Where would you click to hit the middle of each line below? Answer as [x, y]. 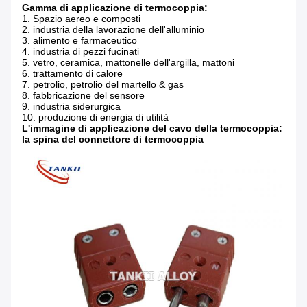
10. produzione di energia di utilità [95, 118]
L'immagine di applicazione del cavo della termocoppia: [152, 128]
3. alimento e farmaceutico [79, 41]
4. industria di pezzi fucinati [81, 52]
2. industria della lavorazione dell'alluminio [113, 30]
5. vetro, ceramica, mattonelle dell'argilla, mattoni [128, 63]
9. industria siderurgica [71, 107]
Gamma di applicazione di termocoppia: [115, 8]
